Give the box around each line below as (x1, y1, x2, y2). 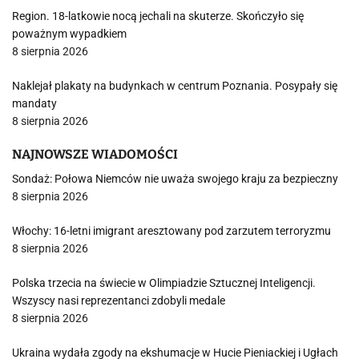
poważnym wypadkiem (12, 27, 127, 40)
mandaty (12, 97, 57, 110)
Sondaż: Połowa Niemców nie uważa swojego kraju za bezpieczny (12, 172, 338, 185)
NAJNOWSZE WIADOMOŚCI (12, 147, 178, 162)
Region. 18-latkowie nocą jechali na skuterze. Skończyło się (12, 10, 304, 22)
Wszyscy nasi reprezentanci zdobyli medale (12, 294, 225, 307)
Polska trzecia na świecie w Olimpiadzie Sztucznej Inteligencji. (12, 276, 316, 289)
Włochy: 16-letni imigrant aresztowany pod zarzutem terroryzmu (12, 224, 331, 237)
